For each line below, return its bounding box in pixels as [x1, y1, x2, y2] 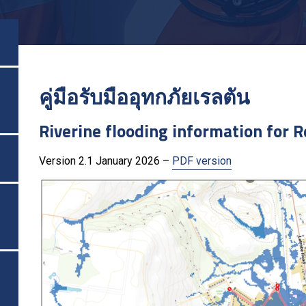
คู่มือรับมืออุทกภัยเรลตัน [39, 81, 250, 113]
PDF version [172, 154, 232, 167]
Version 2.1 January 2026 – [39, 154, 172, 167]
